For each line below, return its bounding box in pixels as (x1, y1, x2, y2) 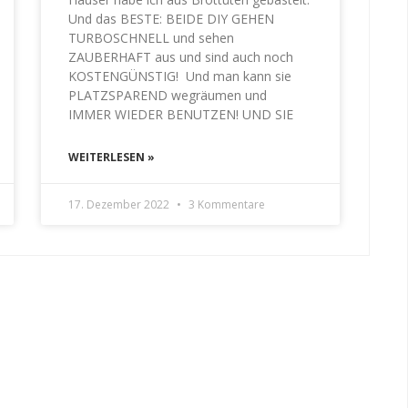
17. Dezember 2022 (68, 197, 173, 213)
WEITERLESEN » (68, 149, 156, 166)
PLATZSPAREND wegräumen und (68, 87, 268, 105)
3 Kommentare (186, 197, 266, 213)
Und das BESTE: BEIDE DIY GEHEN (68, 10, 275, 28)
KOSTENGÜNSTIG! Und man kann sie (68, 67, 292, 86)
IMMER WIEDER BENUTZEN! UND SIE (68, 106, 294, 124)
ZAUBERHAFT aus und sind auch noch (68, 48, 294, 66)
